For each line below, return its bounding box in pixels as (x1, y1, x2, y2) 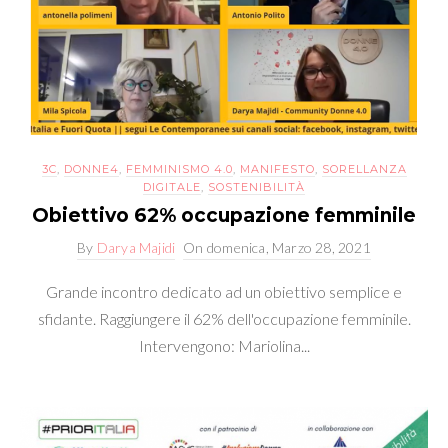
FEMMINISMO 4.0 (125, 162, 233, 177)
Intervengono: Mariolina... (138, 336, 310, 356)
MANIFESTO (239, 162, 315, 177)
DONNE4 (63, 162, 119, 177)
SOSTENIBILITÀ (208, 180, 305, 195)
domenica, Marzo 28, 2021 (206, 239, 371, 257)
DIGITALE (143, 180, 201, 195)
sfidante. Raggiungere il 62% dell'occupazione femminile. (37, 309, 411, 329)
